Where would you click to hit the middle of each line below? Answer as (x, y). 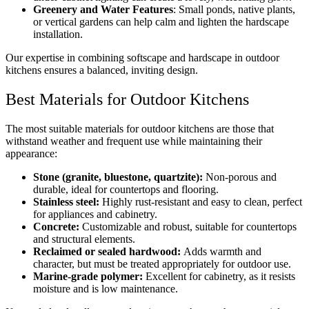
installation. (58, 34)
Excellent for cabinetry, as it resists (219, 276)
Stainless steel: (66, 201)
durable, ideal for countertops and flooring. (126, 189)
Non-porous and (240, 177)
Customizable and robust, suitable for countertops (188, 226)
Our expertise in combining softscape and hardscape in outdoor (142, 57)
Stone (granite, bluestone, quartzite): (118, 177)
